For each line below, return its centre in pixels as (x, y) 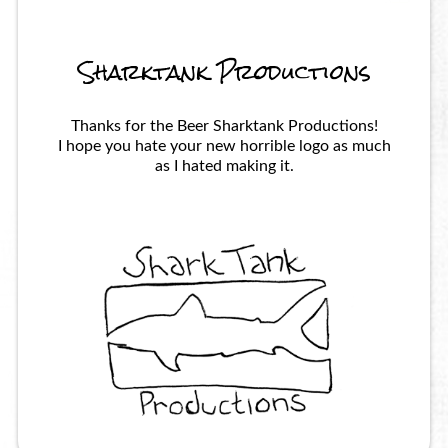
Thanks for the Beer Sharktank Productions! (224, 126)
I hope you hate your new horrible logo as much (224, 146)
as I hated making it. (224, 166)
